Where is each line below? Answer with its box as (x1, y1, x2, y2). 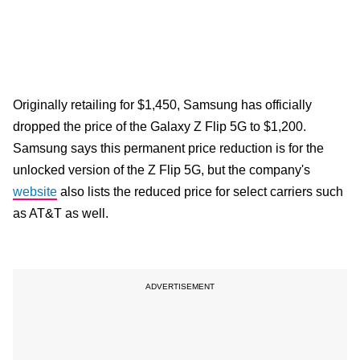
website (13, 185, 57, 199)
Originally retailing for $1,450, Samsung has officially (13, 98, 312, 112)
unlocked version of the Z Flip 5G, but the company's (13, 163, 310, 178)
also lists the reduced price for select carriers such (57, 185, 343, 199)
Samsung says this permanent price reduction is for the (13, 141, 324, 156)
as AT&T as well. (13, 207, 108, 221)
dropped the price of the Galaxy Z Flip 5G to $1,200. (13, 120, 306, 134)
